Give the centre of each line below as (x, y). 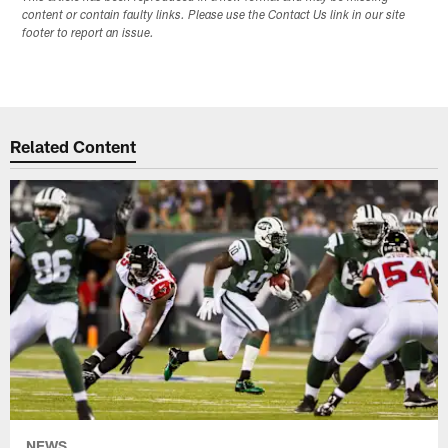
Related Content (73, 146)
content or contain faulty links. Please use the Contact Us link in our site (214, 15)
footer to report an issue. (88, 33)
